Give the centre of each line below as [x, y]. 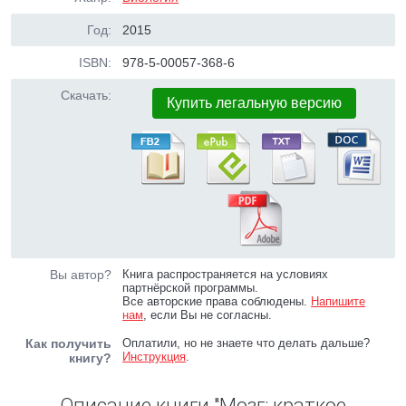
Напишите [338, 301]
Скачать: [86, 95]
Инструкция [155, 357]
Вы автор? [81, 275]
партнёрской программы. [191, 288]
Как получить [68, 343]
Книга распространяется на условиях [226, 274]
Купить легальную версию [255, 103]
